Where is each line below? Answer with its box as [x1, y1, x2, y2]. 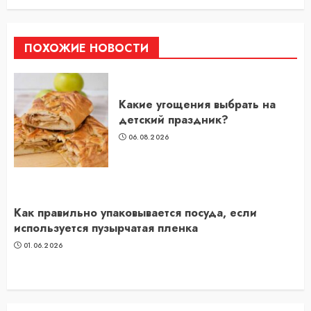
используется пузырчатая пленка [14, 220, 198, 237]
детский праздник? [119, 112, 228, 128]
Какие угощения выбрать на [119, 96, 276, 113]
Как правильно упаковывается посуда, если [14, 205, 257, 221]
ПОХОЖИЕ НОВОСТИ [24, 40, 149, 57]
